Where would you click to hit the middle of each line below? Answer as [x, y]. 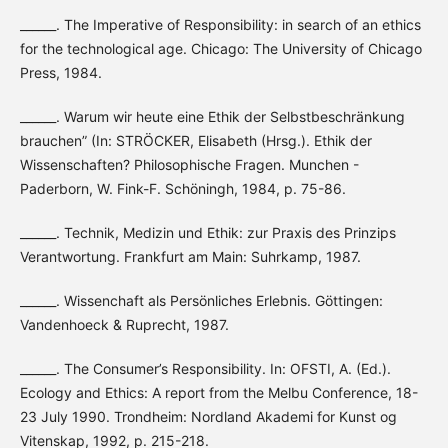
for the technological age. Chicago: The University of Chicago [220, 49]
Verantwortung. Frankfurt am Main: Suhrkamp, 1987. [190, 257]
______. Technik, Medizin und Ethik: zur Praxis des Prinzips [207, 233]
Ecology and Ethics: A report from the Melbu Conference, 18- [218, 393]
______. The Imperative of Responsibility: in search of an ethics [220, 25]
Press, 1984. [60, 73]
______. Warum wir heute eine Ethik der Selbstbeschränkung [212, 117]
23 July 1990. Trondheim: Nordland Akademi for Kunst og [208, 417]
